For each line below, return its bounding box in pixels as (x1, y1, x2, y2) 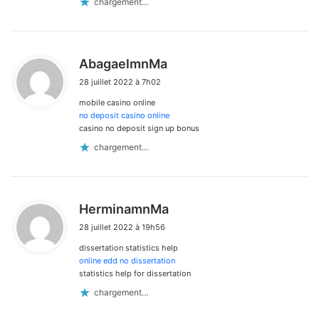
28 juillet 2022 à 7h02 (79, 76, 161, 87)
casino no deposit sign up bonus (79, 122, 199, 133)
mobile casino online (79, 97, 155, 108)
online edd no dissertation (79, 255, 175, 266)
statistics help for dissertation (79, 268, 191, 278)
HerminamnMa (79, 201, 169, 216)
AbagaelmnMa (79, 56, 167, 71)
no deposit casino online (79, 110, 169, 120)
